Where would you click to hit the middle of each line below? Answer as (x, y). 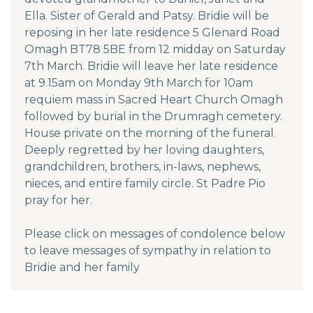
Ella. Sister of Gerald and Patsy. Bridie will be (147, 15)
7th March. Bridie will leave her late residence (151, 66)
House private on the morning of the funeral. (150, 133)
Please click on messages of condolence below (155, 233)
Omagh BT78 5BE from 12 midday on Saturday (155, 49)
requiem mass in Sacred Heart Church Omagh (154, 99)
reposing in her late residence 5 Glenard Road (152, 32)
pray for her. (58, 200)
